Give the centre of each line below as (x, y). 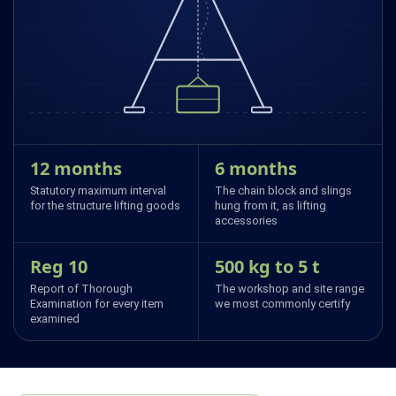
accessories (246, 220)
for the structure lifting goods (105, 205)
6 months (255, 168)
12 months (76, 168)
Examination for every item (97, 303)
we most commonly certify (282, 303)
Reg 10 (59, 266)
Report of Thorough (81, 288)
